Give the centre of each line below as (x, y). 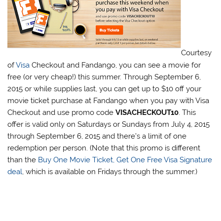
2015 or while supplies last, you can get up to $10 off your (105, 89)
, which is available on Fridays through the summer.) (110, 171)
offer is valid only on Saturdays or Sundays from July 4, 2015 (109, 124)
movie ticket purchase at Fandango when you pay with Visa (109, 100)
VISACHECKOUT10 (147, 112)
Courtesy (197, 53)
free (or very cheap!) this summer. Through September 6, (104, 77)
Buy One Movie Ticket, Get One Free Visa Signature (125, 160)
